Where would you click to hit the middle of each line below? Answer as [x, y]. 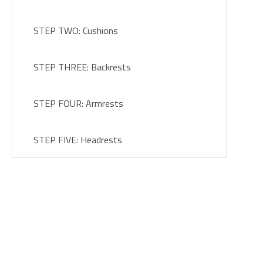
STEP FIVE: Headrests [77, 140]
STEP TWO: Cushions [75, 31]
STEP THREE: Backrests [82, 67]
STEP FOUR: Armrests [78, 104]
